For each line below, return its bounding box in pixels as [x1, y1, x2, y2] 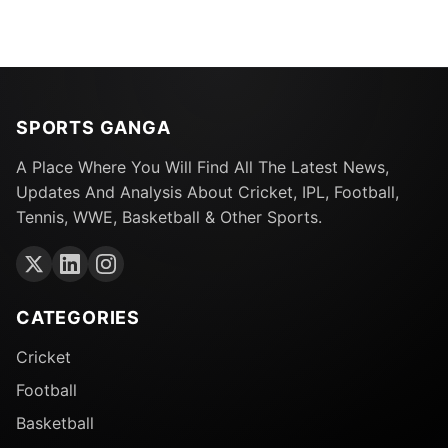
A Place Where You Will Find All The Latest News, [16, 157, 389, 178]
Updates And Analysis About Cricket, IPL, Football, [16, 182, 399, 203]
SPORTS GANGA [16, 117, 171, 139]
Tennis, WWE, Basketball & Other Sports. [16, 207, 322, 228]
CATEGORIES [16, 307, 140, 329]
